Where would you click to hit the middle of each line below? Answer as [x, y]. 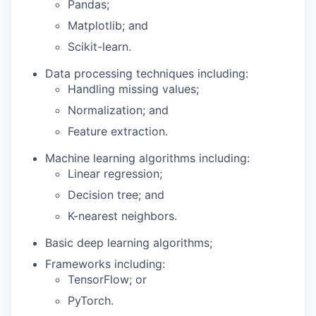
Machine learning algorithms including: [147, 158]
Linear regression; [115, 174]
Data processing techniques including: [147, 73]
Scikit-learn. [99, 47]
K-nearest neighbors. [122, 216]
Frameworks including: [105, 264]
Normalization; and [118, 110]
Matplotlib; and [108, 25]
